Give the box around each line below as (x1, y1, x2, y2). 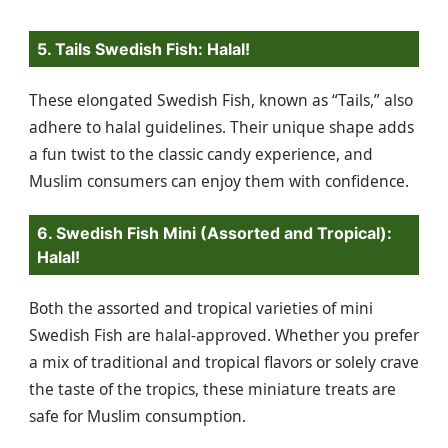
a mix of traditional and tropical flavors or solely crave (29, 351, 419, 374)
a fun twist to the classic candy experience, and (29, 142, 373, 165)
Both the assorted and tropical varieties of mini (29, 297, 373, 320)
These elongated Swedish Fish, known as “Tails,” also (29, 88, 413, 111)
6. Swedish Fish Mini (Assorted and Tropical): (37, 223, 392, 244)
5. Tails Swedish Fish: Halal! (37, 38, 250, 59)
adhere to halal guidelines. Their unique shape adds (29, 115, 414, 138)
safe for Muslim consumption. (29, 405, 246, 428)
